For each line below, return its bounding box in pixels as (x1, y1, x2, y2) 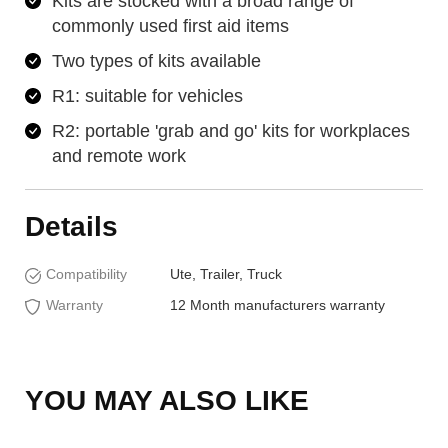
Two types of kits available (52, 51, 261, 72)
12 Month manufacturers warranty (170, 297, 385, 314)
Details (25, 211, 118, 243)
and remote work (52, 146, 186, 167)
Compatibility (46, 266, 127, 283)
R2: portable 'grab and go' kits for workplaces (52, 121, 410, 142)
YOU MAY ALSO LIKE (25, 385, 309, 417)
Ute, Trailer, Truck (170, 266, 282, 283)
